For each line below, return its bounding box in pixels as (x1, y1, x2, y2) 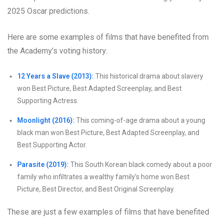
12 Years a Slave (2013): (17, 72, 94, 81)
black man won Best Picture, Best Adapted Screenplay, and (17, 129, 199, 137)
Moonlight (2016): (17, 116, 75, 125)
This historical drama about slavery (94, 72, 203, 81)
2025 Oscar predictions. (7, 6, 89, 16)
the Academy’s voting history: (7, 46, 108, 56)
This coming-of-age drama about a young (75, 116, 205, 125)
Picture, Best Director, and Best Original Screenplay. (17, 185, 175, 193)
